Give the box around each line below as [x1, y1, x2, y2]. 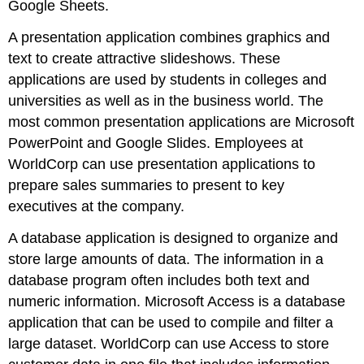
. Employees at [206, 135, 304, 152]
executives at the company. [8, 198, 185, 215]
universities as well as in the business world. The [8, 93, 324, 110]
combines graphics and [175, 29, 331, 46]
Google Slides [115, 135, 207, 152]
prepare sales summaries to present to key [8, 177, 285, 194]
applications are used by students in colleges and [8, 71, 327, 89]
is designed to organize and [155, 229, 339, 246]
